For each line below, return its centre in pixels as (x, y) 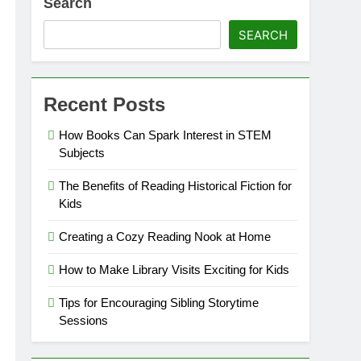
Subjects (82, 152)
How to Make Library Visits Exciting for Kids (174, 269)
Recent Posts (105, 104)
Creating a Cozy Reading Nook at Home (165, 236)
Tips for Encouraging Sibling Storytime (159, 302)
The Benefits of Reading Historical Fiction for (176, 185)
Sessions (84, 320)
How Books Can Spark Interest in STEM (166, 135)
